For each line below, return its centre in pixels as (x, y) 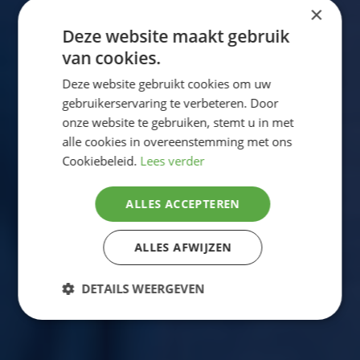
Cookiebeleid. (101, 160)
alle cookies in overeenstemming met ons (177, 141)
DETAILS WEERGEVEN (143, 288)
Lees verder (172, 160)
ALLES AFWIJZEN (183, 247)
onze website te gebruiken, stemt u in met (178, 122)
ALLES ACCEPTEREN (183, 203)
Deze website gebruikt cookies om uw (167, 83)
